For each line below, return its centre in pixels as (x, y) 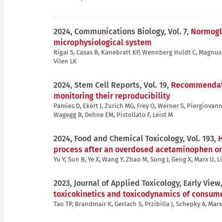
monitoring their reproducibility (112, 96)
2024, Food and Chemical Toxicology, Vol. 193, (136, 138)
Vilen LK (65, 61)
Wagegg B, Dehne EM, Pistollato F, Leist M (113, 114)
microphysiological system (103, 42)
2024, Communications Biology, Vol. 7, (122, 31)
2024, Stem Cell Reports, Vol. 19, (112, 85)
